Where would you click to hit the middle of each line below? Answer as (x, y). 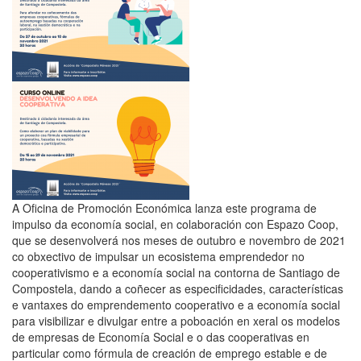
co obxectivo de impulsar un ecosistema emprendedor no (158, 256)
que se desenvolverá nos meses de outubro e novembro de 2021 (179, 240)
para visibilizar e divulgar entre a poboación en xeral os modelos (176, 320)
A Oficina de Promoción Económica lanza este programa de (164, 207)
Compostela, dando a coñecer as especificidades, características (178, 288)
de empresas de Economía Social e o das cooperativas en (161, 336)
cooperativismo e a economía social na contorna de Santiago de (176, 272)
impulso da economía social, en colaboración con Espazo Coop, (175, 224)
